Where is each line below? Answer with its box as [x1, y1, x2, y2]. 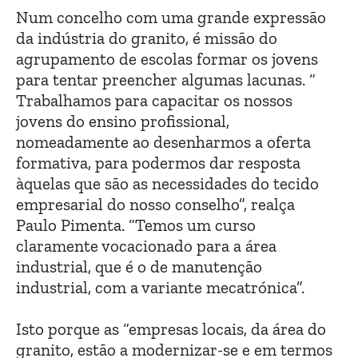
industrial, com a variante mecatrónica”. [16, 277, 304, 298]
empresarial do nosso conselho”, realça [16, 194, 295, 215]
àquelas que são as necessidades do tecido [16, 173, 319, 194]
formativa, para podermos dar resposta [16, 153, 300, 173]
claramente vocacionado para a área [16, 236, 276, 257]
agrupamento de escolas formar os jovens [16, 49, 318, 70]
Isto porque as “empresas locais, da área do [16, 319, 326, 340]
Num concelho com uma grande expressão [16, 7, 326, 28]
